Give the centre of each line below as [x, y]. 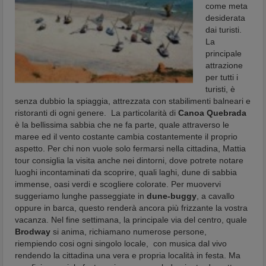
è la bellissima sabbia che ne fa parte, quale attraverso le [122, 125]
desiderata [226, 18]
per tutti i [222, 77]
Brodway [33, 232]
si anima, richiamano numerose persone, [129, 232]
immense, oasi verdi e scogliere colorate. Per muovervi [118, 184]
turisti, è [221, 89]
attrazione [224, 65]
